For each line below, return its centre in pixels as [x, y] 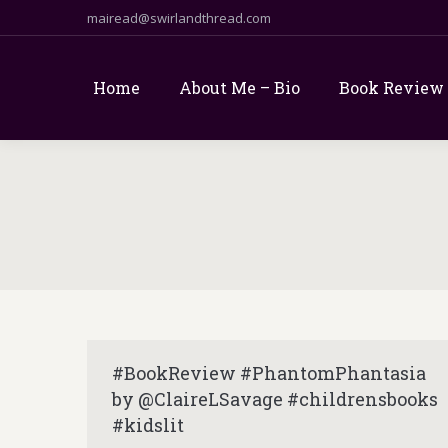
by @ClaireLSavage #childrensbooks [275, 399]
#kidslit [148, 425]
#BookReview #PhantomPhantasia [269, 373]
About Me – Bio [239, 87]
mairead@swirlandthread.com [179, 17]
